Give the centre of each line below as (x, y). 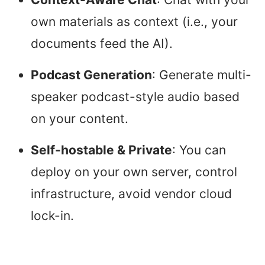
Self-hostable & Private (101, 150)
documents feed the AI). (102, 44)
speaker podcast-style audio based (135, 97)
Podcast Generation (91, 75)
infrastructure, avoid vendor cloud (131, 194)
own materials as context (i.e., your (134, 22)
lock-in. (52, 216)
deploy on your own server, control (134, 172)
